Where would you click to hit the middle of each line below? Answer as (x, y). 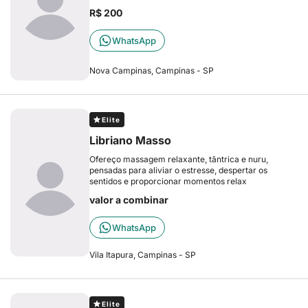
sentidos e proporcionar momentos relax (168, 181)
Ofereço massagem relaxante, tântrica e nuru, (179, 159)
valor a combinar (129, 200)
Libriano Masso (130, 140)
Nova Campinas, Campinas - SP (152, 70)
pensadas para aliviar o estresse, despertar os (178, 170)
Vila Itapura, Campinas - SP (143, 255)
